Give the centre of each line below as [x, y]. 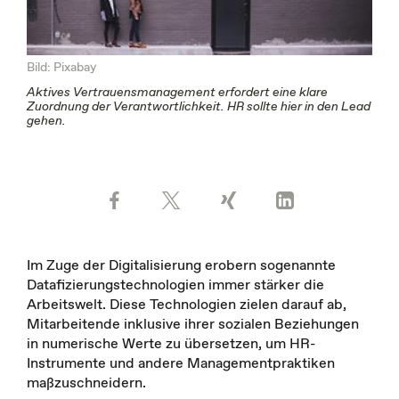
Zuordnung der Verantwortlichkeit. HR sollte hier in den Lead [199, 106]
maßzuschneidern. [86, 382]
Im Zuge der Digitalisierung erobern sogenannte [181, 264]
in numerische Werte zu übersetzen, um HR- [171, 342]
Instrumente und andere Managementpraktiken [181, 362]
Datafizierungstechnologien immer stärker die [175, 284]
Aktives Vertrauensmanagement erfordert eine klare [177, 91]
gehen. [46, 120]
